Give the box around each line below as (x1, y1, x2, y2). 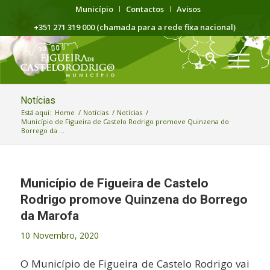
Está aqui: (20, 108, 51, 117)
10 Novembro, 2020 (20, 230, 99, 241)
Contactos (125, 4, 164, 14)
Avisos (176, 4, 201, 14)
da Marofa (20, 209, 79, 223)
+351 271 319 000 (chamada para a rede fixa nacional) (34, 22, 236, 33)
